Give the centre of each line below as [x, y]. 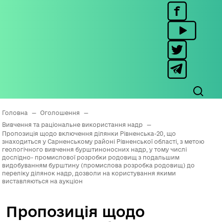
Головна [15, 113]
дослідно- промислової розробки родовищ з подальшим [91, 157]
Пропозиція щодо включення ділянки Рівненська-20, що [89, 134]
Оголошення [60, 113]
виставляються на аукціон [42, 181]
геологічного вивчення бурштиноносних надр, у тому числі [94, 149]
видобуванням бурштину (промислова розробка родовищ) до [98, 165]
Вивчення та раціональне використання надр [72, 125]
